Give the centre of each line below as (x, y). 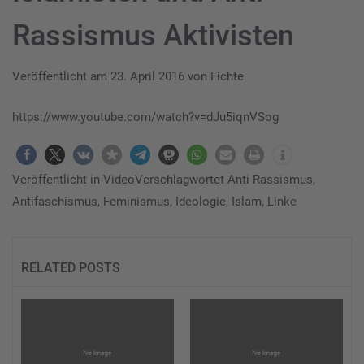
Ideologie (201, 201)
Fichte (227, 77)
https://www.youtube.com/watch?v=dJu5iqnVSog (145, 117)
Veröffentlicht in (58, 179)
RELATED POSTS (71, 267)
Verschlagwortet (181, 179)
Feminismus (136, 201)
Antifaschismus (55, 201)
